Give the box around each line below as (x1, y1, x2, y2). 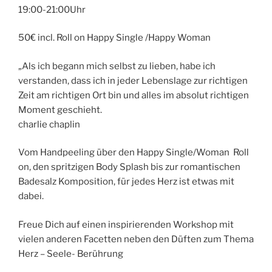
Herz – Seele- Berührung (18, 248, 123, 259)
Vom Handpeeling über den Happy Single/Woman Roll (18, 147, 249, 158)
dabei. (18, 191, 44, 202)
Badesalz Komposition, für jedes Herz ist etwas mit (18, 176, 234, 188)
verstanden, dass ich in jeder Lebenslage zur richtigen (18, 75, 248, 86)
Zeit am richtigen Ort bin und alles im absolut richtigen (18, 89, 249, 101)
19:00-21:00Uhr (18, 4, 86, 15)
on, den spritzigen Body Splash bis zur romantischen (18, 161, 240, 173)
